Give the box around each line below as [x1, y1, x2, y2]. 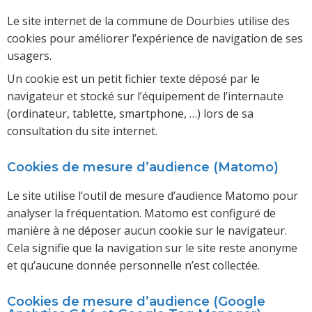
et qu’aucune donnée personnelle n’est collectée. [7, 258, 260, 274]
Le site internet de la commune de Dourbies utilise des [7, 13, 290, 29]
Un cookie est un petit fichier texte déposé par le [7, 71, 260, 87]
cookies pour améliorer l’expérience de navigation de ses [7, 31, 303, 47]
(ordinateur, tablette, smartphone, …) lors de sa [7, 106, 253, 122]
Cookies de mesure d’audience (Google [7, 294, 265, 310]
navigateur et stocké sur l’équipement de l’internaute [7, 88, 283, 104]
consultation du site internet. [7, 123, 157, 139]
